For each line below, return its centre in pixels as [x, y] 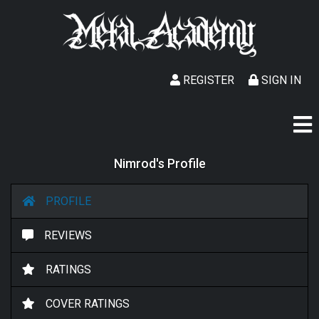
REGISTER [207, 80]
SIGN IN [280, 80]
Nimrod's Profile [159, 163]
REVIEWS [68, 235]
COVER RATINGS [88, 304]
